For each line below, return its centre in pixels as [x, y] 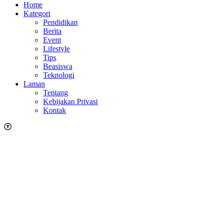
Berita [52, 31]
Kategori [37, 13]
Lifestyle [56, 48]
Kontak [55, 110]
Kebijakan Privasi [70, 101]
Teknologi [59, 75]
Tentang [55, 92]
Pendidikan [60, 22]
